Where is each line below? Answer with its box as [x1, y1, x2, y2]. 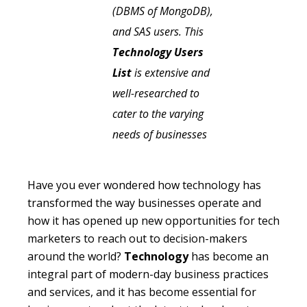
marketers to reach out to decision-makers [27, 231, 247, 247]
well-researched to [112, 86, 199, 101]
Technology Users [112, 45, 204, 60]
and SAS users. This [112, 24, 204, 40]
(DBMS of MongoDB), [112, 3, 213, 19]
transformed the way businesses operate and [27, 195, 261, 211]
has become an [188, 249, 269, 265]
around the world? [27, 249, 124, 265]
